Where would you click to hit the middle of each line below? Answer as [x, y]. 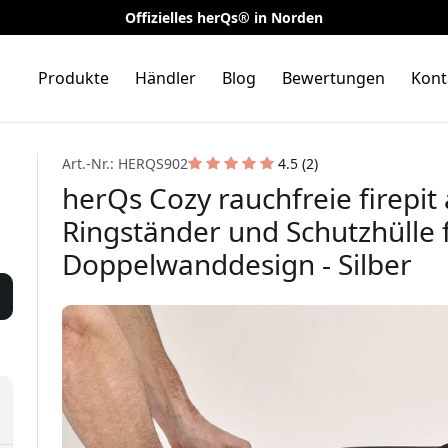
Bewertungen [333, 78]
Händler [165, 78]
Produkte [73, 78]
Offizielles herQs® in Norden [224, 17]
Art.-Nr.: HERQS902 [124, 163]
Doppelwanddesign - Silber [236, 263]
